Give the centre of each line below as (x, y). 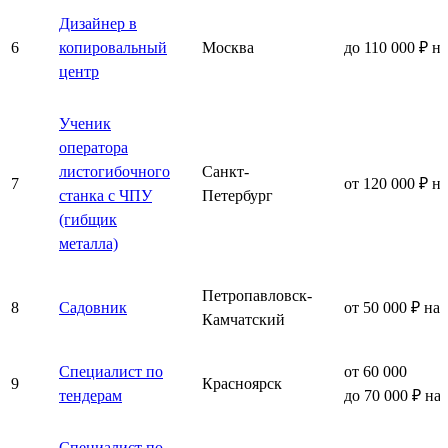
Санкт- (225, 171)
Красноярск (242, 383)
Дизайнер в (98, 23)
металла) (88, 243)
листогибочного (114, 171)
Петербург (237, 195)
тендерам (90, 395)
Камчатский (243, 319)
